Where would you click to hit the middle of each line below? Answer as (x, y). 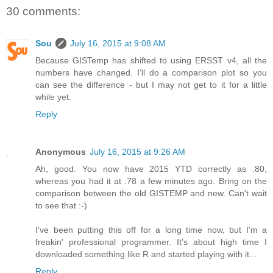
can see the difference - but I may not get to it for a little (151, 84)
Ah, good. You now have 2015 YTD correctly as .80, (151, 168)
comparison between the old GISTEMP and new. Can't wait (151, 193)
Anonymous (61, 151)
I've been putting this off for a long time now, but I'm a (151, 229)
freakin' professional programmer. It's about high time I (151, 242)
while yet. (53, 97)
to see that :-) (61, 205)
